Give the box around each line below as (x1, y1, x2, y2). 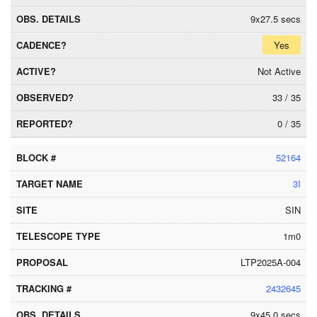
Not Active (258, 64, 301, 78)
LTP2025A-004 (241, 255, 301, 269)
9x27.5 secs (250, 12, 301, 25)
